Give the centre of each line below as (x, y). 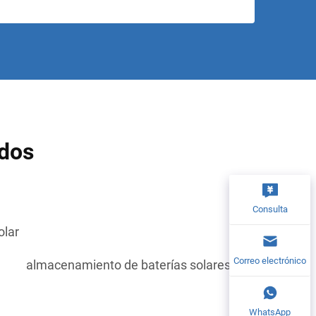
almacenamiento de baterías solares (128, 265)
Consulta (270, 209)
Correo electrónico (270, 260)
